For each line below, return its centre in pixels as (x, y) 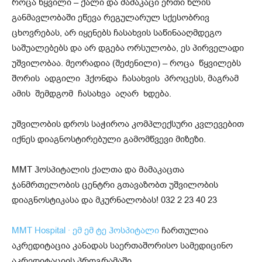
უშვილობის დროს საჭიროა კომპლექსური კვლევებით (128, 124)
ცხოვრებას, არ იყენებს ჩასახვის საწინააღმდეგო (117, 33)
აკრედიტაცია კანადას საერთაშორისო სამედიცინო (122, 246)
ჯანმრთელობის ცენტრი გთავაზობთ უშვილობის (115, 185)
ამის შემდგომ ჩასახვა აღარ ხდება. (92, 94)
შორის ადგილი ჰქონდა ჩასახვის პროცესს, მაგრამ (126, 79)
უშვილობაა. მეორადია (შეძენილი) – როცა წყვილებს (127, 63)
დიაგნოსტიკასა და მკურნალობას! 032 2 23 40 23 (114, 200)
